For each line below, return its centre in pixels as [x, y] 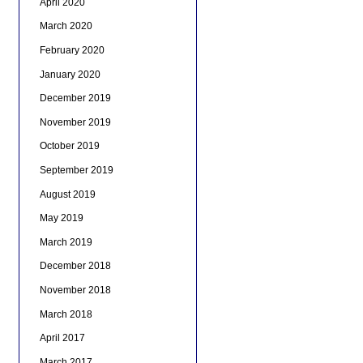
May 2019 [61, 218]
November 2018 [75, 290]
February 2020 [72, 51]
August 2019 [67, 194]
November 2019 [75, 122]
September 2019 [76, 171]
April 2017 [62, 338]
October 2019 [69, 146]
